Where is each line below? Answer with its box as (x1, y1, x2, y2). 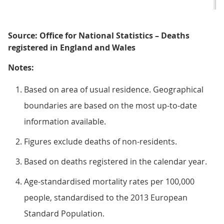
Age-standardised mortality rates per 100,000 (24, 176, 194, 187)
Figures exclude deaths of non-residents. (24, 136, 177, 147)
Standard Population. (24, 208, 104, 219)
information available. (24, 116, 106, 127)
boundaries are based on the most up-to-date (24, 100, 197, 111)
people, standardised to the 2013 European (24, 192, 187, 203)
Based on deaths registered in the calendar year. (24, 156, 207, 167)
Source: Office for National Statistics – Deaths (8, 30, 189, 41)
